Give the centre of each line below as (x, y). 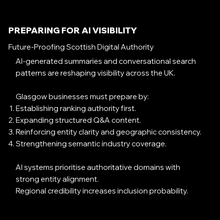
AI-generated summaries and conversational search (106, 61)
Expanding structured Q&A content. (79, 120)
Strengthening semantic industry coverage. (91, 144)
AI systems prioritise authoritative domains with (98, 167)
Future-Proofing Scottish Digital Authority (81, 47)
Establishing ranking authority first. (76, 109)
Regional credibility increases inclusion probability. (102, 191)
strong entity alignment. (57, 179)
